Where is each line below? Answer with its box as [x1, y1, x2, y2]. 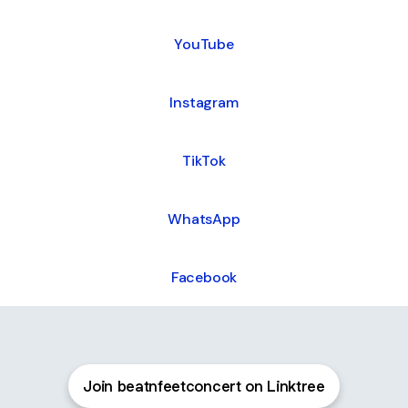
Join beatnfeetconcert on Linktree [83, 376, 325, 396]
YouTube [174, 34, 234, 54]
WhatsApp [168, 209, 240, 229]
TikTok [182, 150, 226, 170]
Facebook [170, 267, 238, 287]
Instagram [169, 92, 239, 112]
